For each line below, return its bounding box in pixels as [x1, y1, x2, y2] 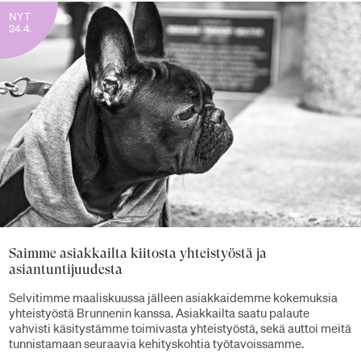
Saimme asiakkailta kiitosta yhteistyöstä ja [9, 244, 267, 261]
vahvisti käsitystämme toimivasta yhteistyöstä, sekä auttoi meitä [9, 320, 351, 337]
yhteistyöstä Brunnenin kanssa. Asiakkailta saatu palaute [9, 305, 309, 322]
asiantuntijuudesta [9, 260, 122, 277]
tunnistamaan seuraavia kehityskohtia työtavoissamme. [9, 335, 304, 352]
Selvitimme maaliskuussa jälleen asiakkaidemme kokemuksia [9, 289, 338, 306]
